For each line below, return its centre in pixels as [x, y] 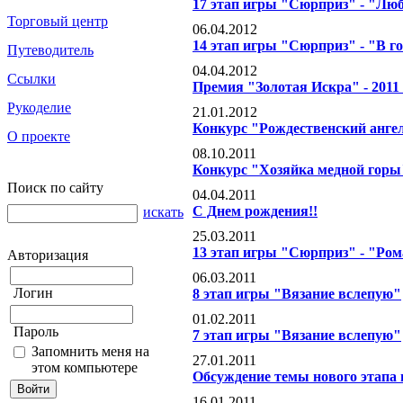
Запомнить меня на [90, 351]
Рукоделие [39, 107]
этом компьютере [85, 367]
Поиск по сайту [55, 188]
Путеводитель [50, 50]
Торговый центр [58, 21]
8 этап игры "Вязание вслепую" [297, 294]
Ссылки [31, 79]
